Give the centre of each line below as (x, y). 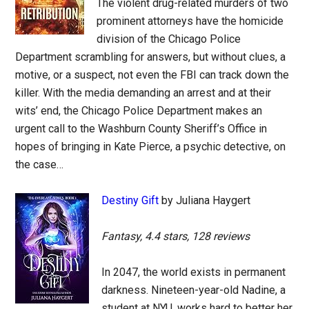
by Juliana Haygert (205, 201)
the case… (40, 165)
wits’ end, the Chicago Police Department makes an (139, 111)
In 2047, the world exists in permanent (194, 272)
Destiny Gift (130, 201)
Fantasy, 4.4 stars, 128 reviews (176, 237)
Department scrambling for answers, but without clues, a (151, 57)
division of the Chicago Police (169, 39)
